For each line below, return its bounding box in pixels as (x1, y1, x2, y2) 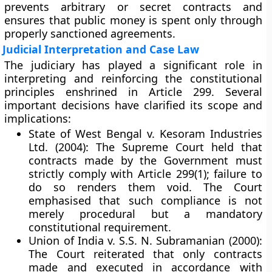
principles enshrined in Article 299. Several (4, 84, 262, 99)
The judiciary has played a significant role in (4, 58, 262, 72)
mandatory (205, 206, 262, 221)
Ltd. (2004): (29, 140, 89, 154)
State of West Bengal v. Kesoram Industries (29, 126, 262, 141)
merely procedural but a (29, 206, 206, 221)
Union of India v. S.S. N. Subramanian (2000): (29, 233, 262, 248)
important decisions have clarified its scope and (4, 98, 262, 112)
